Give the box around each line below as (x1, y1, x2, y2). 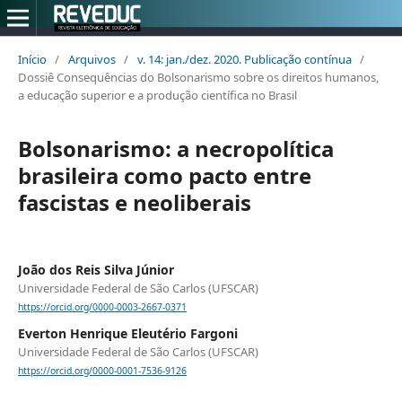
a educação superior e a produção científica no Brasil (17, 86, 297, 103)
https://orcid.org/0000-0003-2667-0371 (17, 301, 187, 314)
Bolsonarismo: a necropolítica (17, 133, 334, 163)
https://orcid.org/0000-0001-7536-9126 (17, 364, 187, 378)
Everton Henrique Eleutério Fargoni (17, 325, 238, 343)
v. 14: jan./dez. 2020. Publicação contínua (136, 50, 352, 67)
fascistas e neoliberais (17, 187, 251, 217)
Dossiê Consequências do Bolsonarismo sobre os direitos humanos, (17, 68, 379, 85)
